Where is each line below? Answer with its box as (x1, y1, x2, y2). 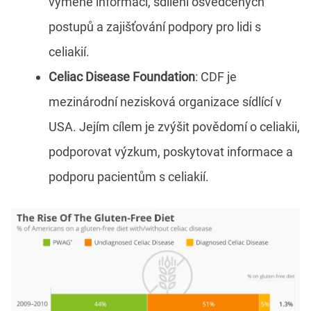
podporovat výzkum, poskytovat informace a (49, 144, 293, 160)
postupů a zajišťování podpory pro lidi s (49, 19, 261, 35)
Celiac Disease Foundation (49, 69, 195, 85)
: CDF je (195, 69, 237, 85)
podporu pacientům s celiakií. (49, 169, 209, 185)
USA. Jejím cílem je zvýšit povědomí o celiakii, (49, 119, 300, 135)
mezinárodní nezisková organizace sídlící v (49, 94, 282, 110)
